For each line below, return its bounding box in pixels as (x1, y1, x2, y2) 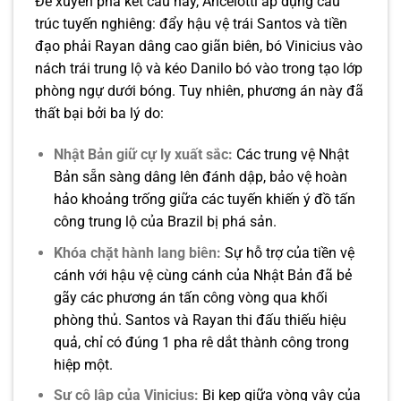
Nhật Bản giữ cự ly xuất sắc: (53, 146, 233, 164)
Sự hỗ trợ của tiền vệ (220, 243, 354, 261)
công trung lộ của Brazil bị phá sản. (53, 213, 277, 231)
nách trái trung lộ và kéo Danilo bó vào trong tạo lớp (35, 60, 363, 78)
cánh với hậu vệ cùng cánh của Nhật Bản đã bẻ (53, 266, 352, 284)
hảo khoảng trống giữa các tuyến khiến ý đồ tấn (53, 191, 355, 209)
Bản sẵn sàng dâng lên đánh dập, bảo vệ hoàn (53, 168, 347, 186)
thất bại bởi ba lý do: (35, 105, 164, 123)
